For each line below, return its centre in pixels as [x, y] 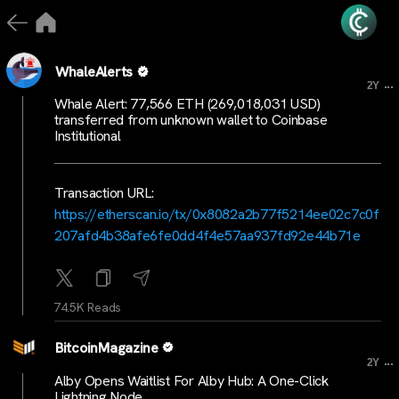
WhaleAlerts [94, 71]
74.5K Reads [88, 307]
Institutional [88, 136]
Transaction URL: [104, 193]
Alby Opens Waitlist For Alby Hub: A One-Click [191, 380]
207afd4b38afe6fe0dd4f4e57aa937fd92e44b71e [208, 236]
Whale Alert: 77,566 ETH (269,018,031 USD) [187, 104]
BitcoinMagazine [107, 348]
